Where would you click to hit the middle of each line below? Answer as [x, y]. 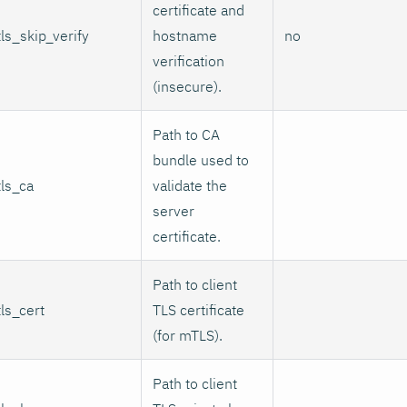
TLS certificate [199, 309]
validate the [190, 185]
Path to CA [186, 134]
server [174, 210]
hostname [185, 35]
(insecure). [187, 86]
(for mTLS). [188, 335]
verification [189, 60]
